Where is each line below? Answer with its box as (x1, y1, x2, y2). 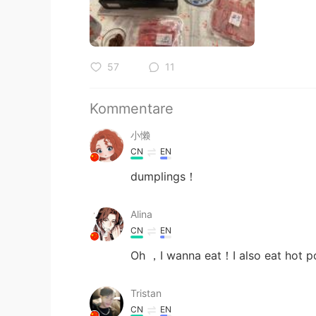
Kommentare (90, 99, 174, 117)
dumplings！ (130, 169, 197, 183)
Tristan (130, 286, 162, 299)
